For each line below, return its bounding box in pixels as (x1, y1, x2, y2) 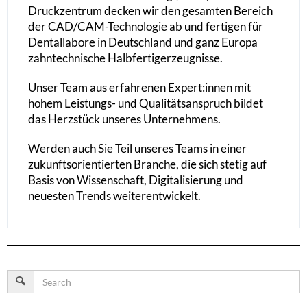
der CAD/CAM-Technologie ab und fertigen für (28, 19, 263, 34)
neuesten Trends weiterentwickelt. (28, 188, 201, 204)
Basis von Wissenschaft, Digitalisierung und (28, 173, 243, 188)
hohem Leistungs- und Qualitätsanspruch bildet (28, 96, 263, 111)
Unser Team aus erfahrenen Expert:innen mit (28, 80, 251, 95)
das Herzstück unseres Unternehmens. (28, 112, 221, 127)
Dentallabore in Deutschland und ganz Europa (28, 35, 258, 50)
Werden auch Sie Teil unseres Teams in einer (28, 141, 247, 156)
